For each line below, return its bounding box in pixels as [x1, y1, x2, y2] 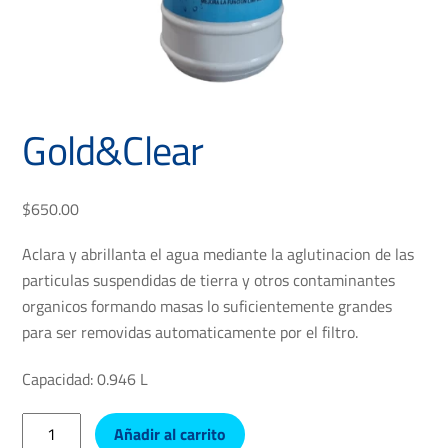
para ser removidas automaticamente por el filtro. [22, 320, 359, 345]
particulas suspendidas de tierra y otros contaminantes [22, 268, 396, 293]
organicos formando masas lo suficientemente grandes [22, 294, 393, 319]
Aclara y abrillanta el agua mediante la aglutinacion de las [22, 242, 415, 267]
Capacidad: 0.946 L [22, 367, 149, 392]
